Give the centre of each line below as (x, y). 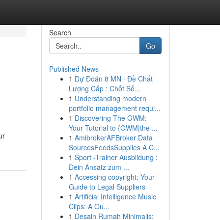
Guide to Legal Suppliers (107, 187)
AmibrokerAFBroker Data (113, 137)
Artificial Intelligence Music (115, 196)
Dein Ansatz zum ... (99, 167)
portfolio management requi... (114, 108)
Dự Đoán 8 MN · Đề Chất (113, 79)
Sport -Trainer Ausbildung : (116, 157)
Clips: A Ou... (89, 206)
